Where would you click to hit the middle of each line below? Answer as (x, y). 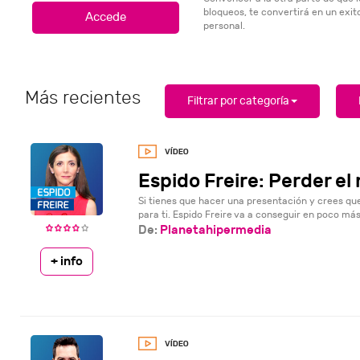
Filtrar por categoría (238, 101)
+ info (67, 261)
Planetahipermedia (215, 229)
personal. (224, 25)
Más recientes (83, 97)
